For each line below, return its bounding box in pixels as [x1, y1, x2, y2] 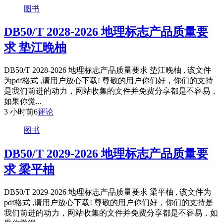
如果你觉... [4, 97, 42, 106]
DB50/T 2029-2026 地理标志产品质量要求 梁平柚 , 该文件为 [4, 188, 211, 197]
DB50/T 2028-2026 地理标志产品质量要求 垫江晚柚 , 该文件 [4, 66, 211, 75]
